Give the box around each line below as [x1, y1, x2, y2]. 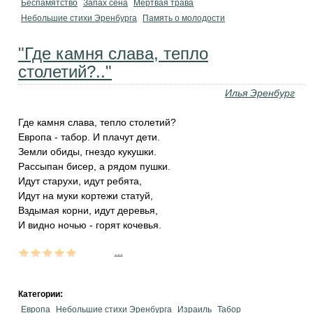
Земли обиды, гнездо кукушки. [18, 146, 156, 157]
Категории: [18, 289, 65, 299]
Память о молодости [143, 13, 225, 23]
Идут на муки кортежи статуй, [18, 190, 153, 201]
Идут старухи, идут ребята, [18, 175, 142, 187]
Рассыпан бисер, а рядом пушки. [18, 161, 170, 172]
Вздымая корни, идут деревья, [18, 205, 158, 216]
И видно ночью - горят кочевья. [18, 219, 161, 231]
